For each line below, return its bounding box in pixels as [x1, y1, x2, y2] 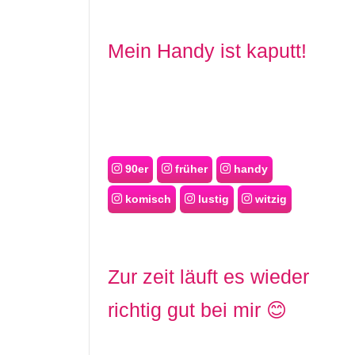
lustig [194, 192, 229, 205]
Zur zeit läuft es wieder [107, 265, 309, 288]
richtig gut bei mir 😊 [107, 298, 287, 321]
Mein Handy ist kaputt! [107, 39, 307, 62]
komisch [122, 192, 172, 205]
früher [171, 162, 208, 176]
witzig [252, 192, 288, 205]
